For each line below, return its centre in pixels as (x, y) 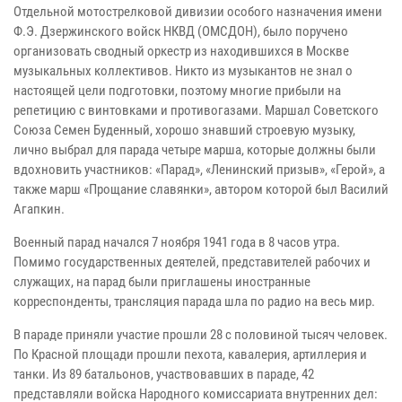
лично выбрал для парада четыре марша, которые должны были (195, 149)
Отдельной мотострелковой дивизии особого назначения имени (198, 11)
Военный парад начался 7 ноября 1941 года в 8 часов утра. (177, 242)
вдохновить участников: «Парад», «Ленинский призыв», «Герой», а (199, 169)
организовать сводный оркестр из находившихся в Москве (181, 51)
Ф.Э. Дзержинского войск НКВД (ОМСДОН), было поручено (181, 31)
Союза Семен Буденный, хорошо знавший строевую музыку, (184, 130)
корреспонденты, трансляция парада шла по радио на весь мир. (194, 301)
